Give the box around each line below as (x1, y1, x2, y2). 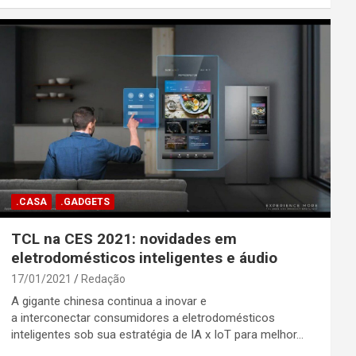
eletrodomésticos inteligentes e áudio (10, 249, 277, 268)
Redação (80, 273, 126, 286)
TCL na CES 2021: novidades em (10, 230, 237, 249)
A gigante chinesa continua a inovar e (10, 294, 207, 309)
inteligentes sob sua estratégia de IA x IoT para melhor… (10, 327, 304, 342)
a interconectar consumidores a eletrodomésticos (10, 311, 275, 326)
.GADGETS (60, 196, 110, 208)
